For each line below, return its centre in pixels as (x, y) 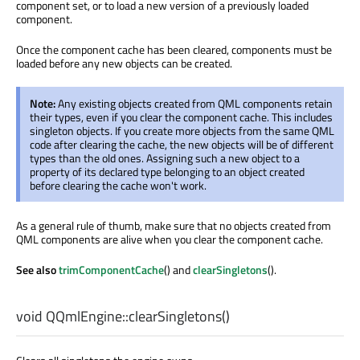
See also (37, 269)
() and (178, 269)
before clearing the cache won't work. (118, 185)
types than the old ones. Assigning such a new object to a (165, 157)
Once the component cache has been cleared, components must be (174, 49)
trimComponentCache (111, 269)
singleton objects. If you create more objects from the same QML (182, 130)
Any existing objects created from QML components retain (195, 103)
